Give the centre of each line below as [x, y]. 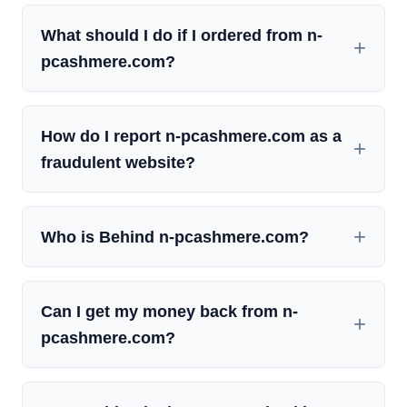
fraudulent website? [118, 163]
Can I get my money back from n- [169, 312]
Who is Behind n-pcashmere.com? [175, 237]
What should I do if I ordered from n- [182, 35]
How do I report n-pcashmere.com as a [191, 136]
